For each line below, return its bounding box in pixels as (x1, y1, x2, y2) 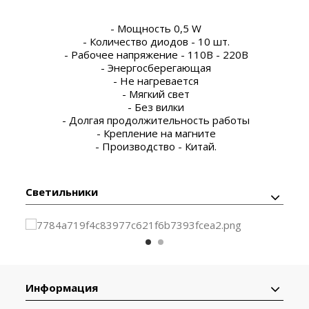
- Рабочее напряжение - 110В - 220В (61, 47, 248, 61)
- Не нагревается (110, 73, 199, 88)
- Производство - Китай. (92, 139, 217, 153)
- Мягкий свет (119, 86, 190, 101)
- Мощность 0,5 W (108, 21, 201, 35)
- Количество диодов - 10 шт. (79, 34, 230, 48)
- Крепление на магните (93, 126, 216, 140)
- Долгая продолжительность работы (59, 112, 250, 127)
